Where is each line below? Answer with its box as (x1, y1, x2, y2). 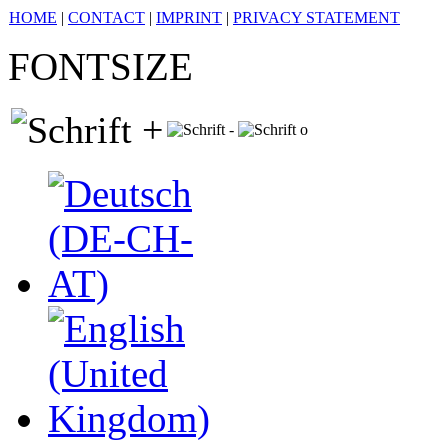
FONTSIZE (8, 45, 203, 88)
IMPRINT (156, 9, 222, 26)
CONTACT (68, 9, 145, 26)
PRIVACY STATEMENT (233, 9, 400, 26)
